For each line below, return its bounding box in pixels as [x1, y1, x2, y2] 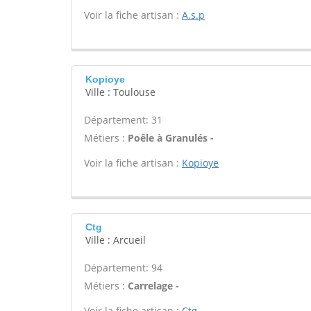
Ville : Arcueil [85, 233, 146, 246]
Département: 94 [84, 261, 162, 274]
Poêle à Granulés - [128, 131, 214, 144]
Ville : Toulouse [85, 85, 155, 99]
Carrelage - [128, 279, 179, 292]
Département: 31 [84, 113, 162, 126]
